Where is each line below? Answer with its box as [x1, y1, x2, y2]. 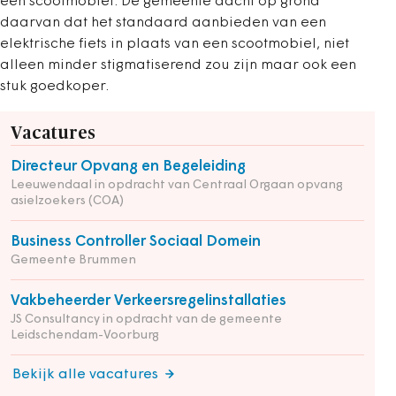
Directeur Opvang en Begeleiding [11, 159, 246, 174]
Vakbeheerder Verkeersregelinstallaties [11, 293, 286, 308]
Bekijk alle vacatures [12, 368, 158, 382]
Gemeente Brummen [11, 254, 136, 267]
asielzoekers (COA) [11, 194, 124, 208]
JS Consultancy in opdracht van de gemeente [11, 313, 282, 326]
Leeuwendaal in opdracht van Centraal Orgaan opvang [11, 179, 343, 192]
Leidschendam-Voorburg [11, 329, 159, 342]
